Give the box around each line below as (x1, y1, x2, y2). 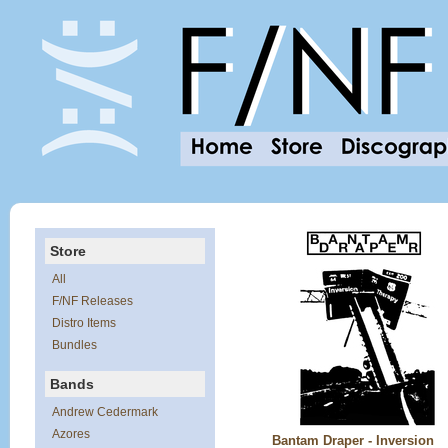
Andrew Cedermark (52, 405, 158, 419)
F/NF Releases (52, 294, 133, 308)
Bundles (52, 338, 97, 352)
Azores (52, 427, 90, 441)
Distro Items (52, 316, 116, 330)
